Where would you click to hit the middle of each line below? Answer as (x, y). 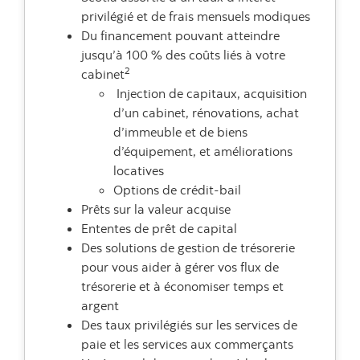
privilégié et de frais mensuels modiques (196, 16)
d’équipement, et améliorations (203, 151)
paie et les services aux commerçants (187, 344)
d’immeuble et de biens (180, 132)
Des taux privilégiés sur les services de (189, 325)
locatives (139, 170)
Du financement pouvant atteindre (180, 35)
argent (100, 305)
